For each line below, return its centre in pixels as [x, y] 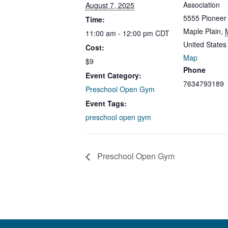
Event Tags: [106, 103]
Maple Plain [202, 31]
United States [205, 44]
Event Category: [113, 75]
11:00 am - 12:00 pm [120, 33]
